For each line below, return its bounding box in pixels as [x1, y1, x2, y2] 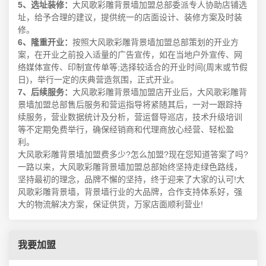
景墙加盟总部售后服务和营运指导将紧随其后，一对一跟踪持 [18, 100, 242, 110]
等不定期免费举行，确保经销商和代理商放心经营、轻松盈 [18, 125, 234, 135]
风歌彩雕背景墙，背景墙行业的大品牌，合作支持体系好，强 [18, 187, 242, 197]
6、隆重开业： [18, 37, 72, 47]
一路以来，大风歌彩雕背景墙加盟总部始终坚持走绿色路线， [18, 162, 242, 172]
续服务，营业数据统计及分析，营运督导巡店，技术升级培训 [18, 112, 242, 122]
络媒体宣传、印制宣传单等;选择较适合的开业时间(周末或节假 [18, 62, 248, 72]
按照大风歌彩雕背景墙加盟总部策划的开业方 [72, 37, 239, 47]
